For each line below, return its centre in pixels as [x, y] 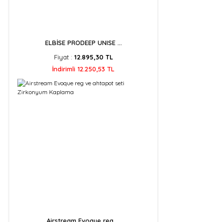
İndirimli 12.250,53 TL [83, 69]
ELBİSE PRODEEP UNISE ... [83, 43]
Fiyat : [64, 57]
